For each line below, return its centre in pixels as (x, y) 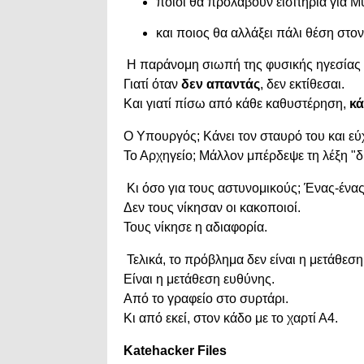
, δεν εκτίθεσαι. (302, 84)
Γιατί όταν (152, 84)
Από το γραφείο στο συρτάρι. (206, 299)
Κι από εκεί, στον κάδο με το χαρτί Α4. (231, 318)
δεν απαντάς (221, 84)
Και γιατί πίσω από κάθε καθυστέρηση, (236, 104)
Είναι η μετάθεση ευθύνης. (199, 279)
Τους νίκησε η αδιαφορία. (195, 227)
